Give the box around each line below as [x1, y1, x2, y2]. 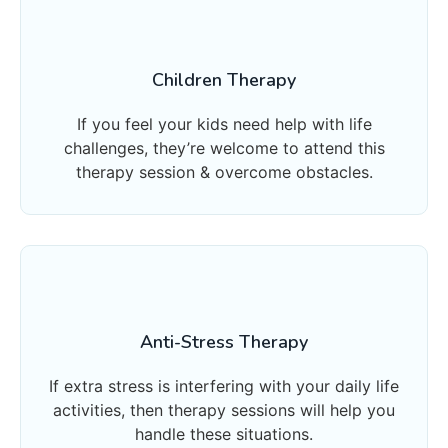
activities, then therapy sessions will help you [53, 399, 395, 420]
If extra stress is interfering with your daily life [49, 375, 399, 396]
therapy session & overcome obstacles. [75, 161, 373, 182]
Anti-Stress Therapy [140, 329, 308, 354]
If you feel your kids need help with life [76, 113, 372, 134]
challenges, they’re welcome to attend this [63, 137, 385, 158]
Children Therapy [152, 67, 296, 92]
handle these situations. [135, 423, 313, 444]
